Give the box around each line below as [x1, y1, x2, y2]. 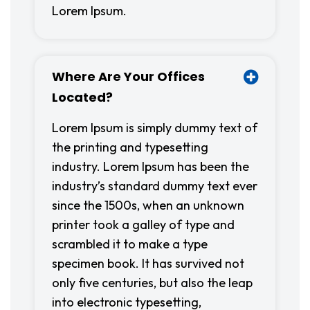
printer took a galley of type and [52, 217, 235, 232]
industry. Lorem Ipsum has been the [52, 158, 249, 174]
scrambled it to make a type [52, 236, 208, 252]
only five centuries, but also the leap [52, 275, 253, 291]
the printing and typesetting [52, 139, 208, 155]
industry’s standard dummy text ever [52, 178, 257, 194]
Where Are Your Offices [52, 68, 205, 85]
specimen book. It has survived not [52, 255, 244, 271]
